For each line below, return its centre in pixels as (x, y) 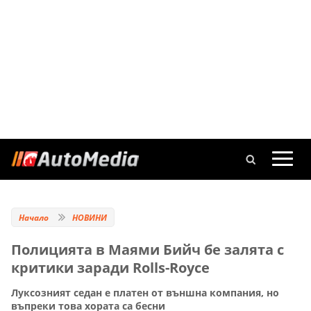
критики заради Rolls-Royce (110, 268)
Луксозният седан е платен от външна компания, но (145, 293)
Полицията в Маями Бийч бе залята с (148, 250)
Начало (34, 218)
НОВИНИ (90, 218)
